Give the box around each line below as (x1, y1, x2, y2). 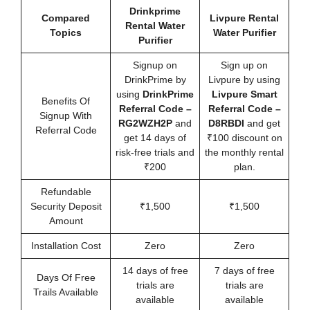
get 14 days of (124, 131, 186, 143)
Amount (48, 215, 83, 226)
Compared (42, 12, 90, 24)
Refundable (40, 185, 91, 197)
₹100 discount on (206, 131, 282, 143)
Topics (50, 26, 82, 38)
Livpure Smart (211, 88, 277, 100)
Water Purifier (212, 26, 276, 38)
